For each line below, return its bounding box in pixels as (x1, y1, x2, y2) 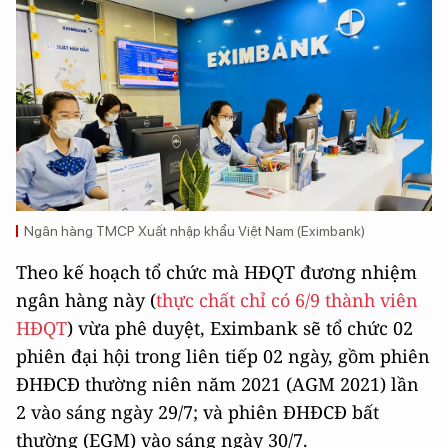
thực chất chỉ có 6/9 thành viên (156, 287, 418, 312)
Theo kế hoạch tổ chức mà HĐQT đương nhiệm (16, 259, 417, 284)
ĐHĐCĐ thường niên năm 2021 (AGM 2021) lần (16, 371, 419, 396)
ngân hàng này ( (16, 287, 156, 312)
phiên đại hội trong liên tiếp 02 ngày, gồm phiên (16, 343, 430, 368)
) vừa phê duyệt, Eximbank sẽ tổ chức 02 (67, 315, 413, 340)
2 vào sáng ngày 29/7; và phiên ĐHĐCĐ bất (16, 399, 379, 424)
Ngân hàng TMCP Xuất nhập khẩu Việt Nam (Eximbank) (24, 222, 365, 239)
